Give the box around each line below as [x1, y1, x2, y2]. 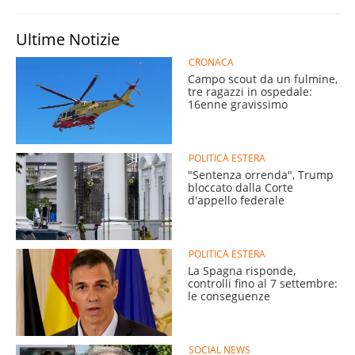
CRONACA [188, 55, 234, 69]
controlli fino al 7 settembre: [188, 275, 338, 291]
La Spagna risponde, [188, 262, 296, 278]
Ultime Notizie [16, 28, 120, 50]
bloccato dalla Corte [188, 179, 293, 195]
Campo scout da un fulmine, [188, 71, 338, 86]
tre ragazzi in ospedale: [188, 83, 312, 99]
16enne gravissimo [188, 96, 288, 112]
